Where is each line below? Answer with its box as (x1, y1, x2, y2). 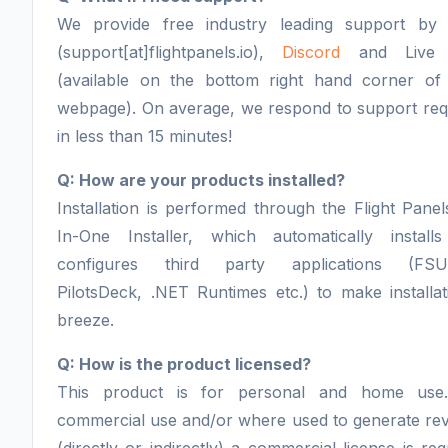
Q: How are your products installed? (57, 170, 345, 191)
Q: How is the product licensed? (57, 354, 311, 375)
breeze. (57, 310, 114, 331)
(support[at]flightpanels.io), (57, 42, 283, 63)
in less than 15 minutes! (57, 126, 232, 147)
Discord (282, 42, 341, 63)
